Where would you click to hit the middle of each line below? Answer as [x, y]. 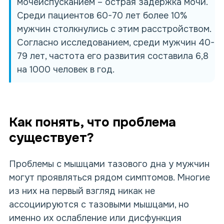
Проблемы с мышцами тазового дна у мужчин [109, 164]
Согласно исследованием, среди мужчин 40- [116, 42]
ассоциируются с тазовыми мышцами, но [99, 204]
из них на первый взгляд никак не [82, 191]
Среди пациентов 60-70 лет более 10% [102, 15]
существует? [51, 138]
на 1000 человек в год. [66, 69]
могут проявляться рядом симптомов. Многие [109, 177]
